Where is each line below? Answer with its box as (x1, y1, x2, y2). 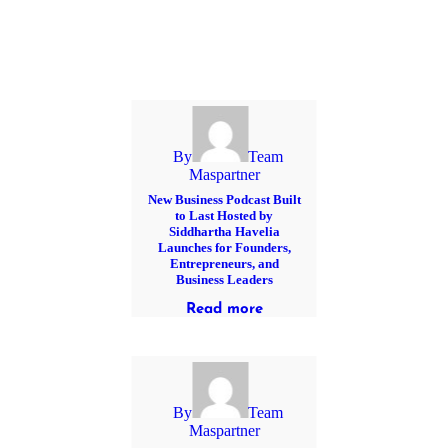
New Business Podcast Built (147, 192, 301, 208)
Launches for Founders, (157, 240, 291, 256)
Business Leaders (175, 272, 273, 288)
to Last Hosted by (175, 208, 273, 224)
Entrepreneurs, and (169, 256, 279, 272)
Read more (185, 302, 263, 318)
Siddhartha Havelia (168, 224, 280, 240)
